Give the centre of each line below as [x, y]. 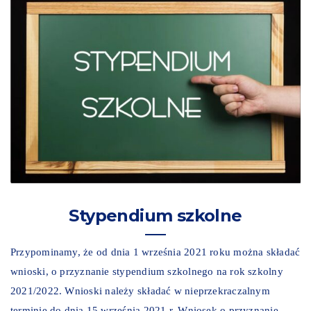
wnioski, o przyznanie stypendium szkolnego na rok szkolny [147, 272]
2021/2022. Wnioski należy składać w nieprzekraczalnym [140, 291]
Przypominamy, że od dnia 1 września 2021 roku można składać [155, 252]
